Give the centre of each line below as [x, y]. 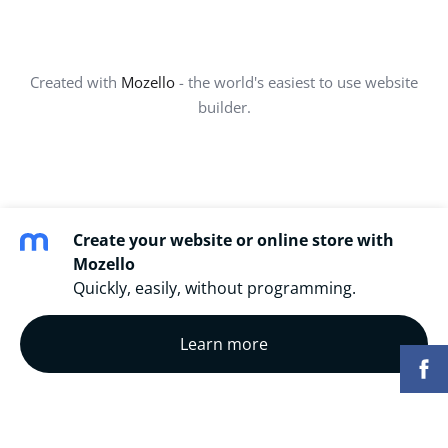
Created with [75, 81]
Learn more [224, 344]
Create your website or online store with [233, 240]
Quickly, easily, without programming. [214, 288]
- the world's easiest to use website [296, 81]
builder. [224, 106]
